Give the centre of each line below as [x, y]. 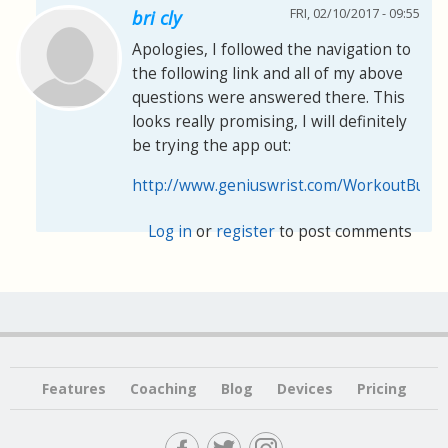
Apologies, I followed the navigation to [271, 49]
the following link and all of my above [267, 73]
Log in [170, 231]
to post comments [344, 231]
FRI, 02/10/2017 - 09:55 [355, 13]
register [246, 231]
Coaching [163, 388]
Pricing [381, 388]
